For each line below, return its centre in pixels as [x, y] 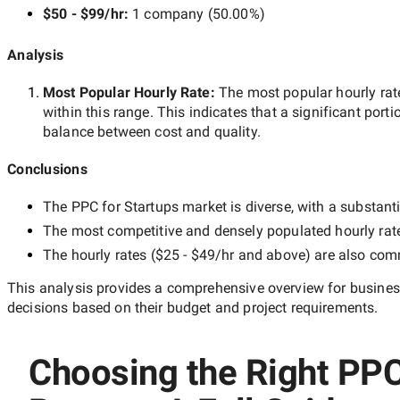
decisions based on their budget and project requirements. [193, 307]
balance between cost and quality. [152, 131]
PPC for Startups [125, 206]
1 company [168, 13]
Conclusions [47, 169]
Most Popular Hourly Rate [127, 92]
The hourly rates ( [99, 254]
